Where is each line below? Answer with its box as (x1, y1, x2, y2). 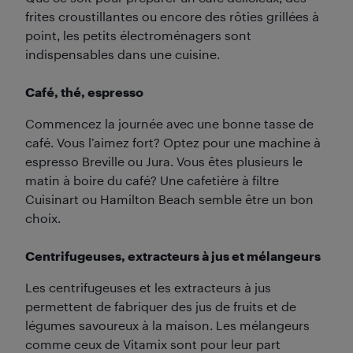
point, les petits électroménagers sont (25, 27, 251, 43)
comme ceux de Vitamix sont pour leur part (25, 336, 281, 351)
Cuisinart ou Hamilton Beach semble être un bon (25, 191, 314, 206)
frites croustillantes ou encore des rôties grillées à (25, 8, 319, 24)
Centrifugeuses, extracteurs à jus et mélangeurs (25, 247, 321, 263)
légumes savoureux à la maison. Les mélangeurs (25, 317, 310, 333)
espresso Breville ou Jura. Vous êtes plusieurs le (25, 153, 303, 169)
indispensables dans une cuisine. (25, 46, 220, 61)
